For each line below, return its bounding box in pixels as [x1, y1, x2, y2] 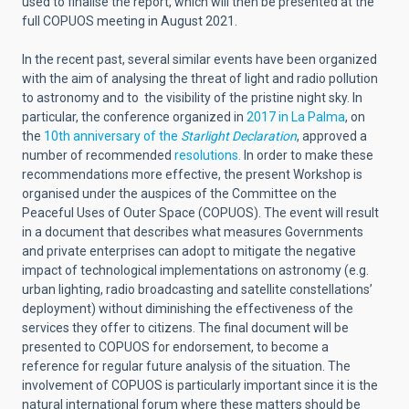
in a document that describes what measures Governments [22, 224, 363, 239]
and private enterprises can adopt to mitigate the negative [22, 243, 356, 258]
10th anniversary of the [44, 128, 181, 143]
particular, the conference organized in [22, 109, 246, 124]
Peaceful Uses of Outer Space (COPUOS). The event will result [22, 204, 379, 220]
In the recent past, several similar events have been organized [22, 51, 377, 67]
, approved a [297, 128, 367, 143]
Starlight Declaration [181, 128, 297, 143]
